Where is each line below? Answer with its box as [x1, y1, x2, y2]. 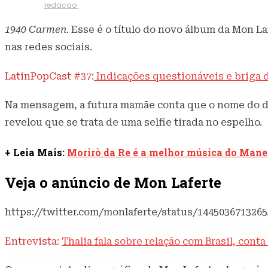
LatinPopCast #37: [5, 71, 94, 83]
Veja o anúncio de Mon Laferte [5, 172, 221, 192]
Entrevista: [5, 236, 62, 248]
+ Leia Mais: [5, 146, 67, 159]
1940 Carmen [5, 23, 66, 35]
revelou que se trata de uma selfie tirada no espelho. [5, 117, 262, 129]
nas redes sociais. [5, 41, 92, 53]
